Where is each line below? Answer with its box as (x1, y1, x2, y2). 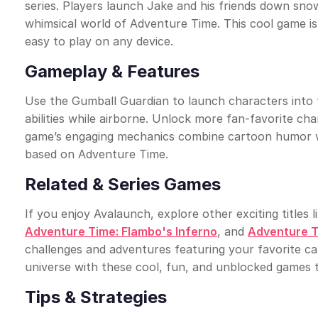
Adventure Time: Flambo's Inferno (25, 224, 217, 238)
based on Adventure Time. (25, 147, 168, 161)
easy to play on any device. (25, 34, 173, 48)
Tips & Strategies (25, 287, 167, 307)
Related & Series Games (25, 174, 221, 194)
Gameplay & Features (25, 61, 199, 82)
